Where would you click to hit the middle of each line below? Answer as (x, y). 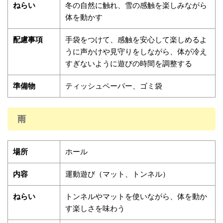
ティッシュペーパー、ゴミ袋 (114, 86)
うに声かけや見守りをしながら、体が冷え (136, 52)
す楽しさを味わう (95, 208)
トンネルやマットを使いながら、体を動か (136, 196)
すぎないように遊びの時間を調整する (129, 63)
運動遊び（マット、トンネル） (117, 174)
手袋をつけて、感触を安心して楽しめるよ (136, 40)
